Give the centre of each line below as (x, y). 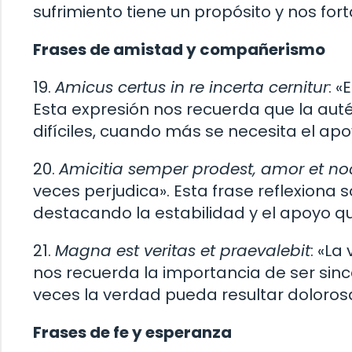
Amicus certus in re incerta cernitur (192, 87)
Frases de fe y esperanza (132, 332)
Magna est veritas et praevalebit (183, 250)
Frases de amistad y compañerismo (179, 49)
